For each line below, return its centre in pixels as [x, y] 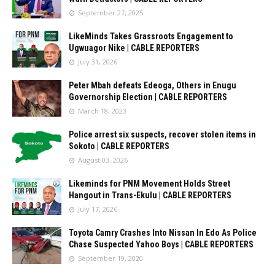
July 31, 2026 [98, 62]
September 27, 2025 [110, 13]
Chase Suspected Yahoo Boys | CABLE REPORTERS [161, 244]
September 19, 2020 [110, 258]
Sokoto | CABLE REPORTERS [119, 146]
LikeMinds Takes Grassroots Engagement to [151, 36]
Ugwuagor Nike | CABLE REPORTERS [134, 48]
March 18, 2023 [102, 111]
